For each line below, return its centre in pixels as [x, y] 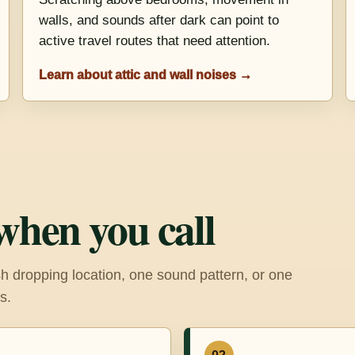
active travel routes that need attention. [154, 41]
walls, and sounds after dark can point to [158, 21]
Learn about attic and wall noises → [145, 74]
